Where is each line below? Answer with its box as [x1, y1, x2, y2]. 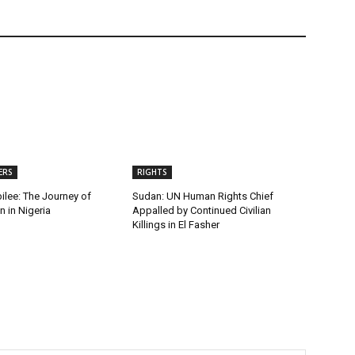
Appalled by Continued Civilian [132, 204, 272, 217]
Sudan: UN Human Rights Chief [132, 190, 274, 203]
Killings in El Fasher [132, 219, 220, 231]
